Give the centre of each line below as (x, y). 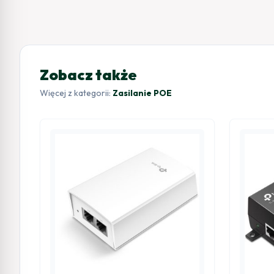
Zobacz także (88, 74)
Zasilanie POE (142, 93)
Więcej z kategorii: (76, 93)
